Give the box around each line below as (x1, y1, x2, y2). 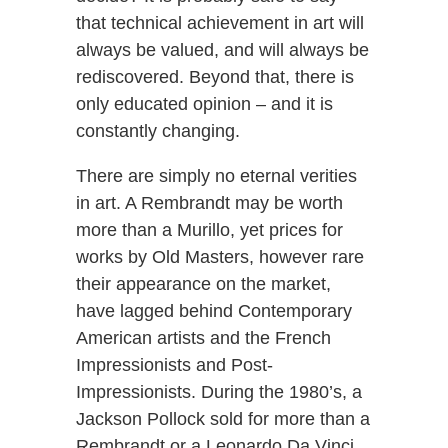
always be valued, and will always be (75, 40, 369, 61)
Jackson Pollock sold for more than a (75, 409, 370, 430)
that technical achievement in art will (75, 13, 364, 34)
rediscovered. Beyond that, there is (75, 67, 354, 88)
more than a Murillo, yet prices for (75, 220, 343, 241)
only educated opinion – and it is (75, 94, 333, 115)
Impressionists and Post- (75, 355, 273, 376)
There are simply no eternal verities (75, 166, 357, 187)
